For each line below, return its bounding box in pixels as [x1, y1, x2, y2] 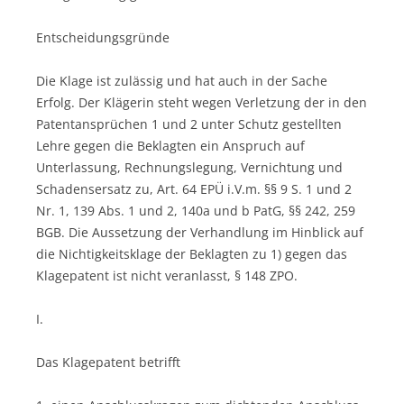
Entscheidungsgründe [36, 28, 170, 46]
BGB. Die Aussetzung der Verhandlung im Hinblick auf [36, 223, 363, 241]
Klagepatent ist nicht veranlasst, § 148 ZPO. [36, 266, 298, 284]
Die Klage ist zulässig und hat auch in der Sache [36, 71, 327, 89]
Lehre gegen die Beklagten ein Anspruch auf [36, 136, 305, 154]
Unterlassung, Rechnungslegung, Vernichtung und [36, 158, 343, 176]
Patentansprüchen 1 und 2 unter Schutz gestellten [36, 115, 342, 133]
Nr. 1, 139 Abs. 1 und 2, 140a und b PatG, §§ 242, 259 [36, 201, 355, 219]
